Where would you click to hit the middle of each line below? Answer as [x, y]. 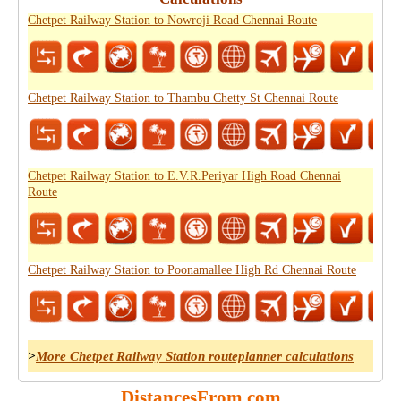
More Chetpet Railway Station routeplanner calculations [195, 356]
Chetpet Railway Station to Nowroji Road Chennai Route [172, 20]
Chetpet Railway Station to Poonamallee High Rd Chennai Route [192, 270]
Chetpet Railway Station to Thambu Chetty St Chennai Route [183, 98]
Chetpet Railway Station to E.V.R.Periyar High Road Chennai [184, 176]
